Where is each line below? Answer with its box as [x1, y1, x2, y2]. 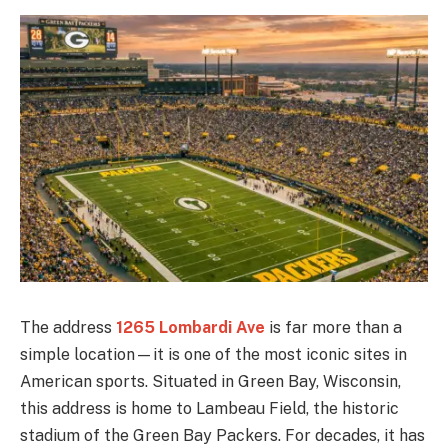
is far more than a [265, 317, 402, 337]
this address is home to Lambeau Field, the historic [20, 398, 399, 418]
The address [20, 317, 116, 337]
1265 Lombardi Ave [116, 317, 265, 337]
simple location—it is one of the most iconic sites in [20, 344, 407, 364]
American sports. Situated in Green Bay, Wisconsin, [20, 371, 401, 391]
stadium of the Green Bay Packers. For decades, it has [20, 425, 425, 445]
